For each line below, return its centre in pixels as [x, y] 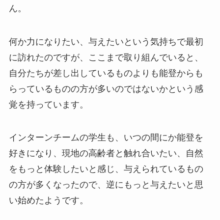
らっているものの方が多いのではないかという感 [106, 89]
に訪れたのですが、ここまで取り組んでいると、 [106, 57]
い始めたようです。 [48, 201]
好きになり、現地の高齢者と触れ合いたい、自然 [106, 153]
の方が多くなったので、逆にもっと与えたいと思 [106, 185]
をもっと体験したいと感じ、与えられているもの [106, 169]
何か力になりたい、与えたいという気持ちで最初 [106, 41]
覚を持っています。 [48, 104]
